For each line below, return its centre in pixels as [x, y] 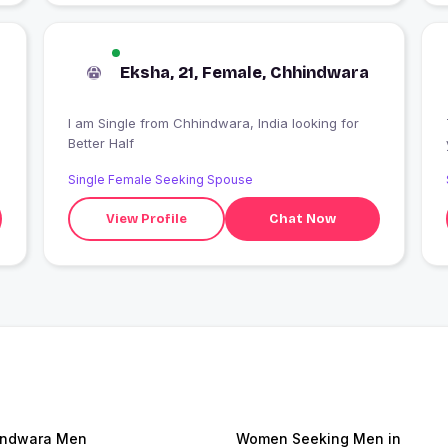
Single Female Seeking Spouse [160, 180]
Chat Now [303, 218]
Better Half [100, 143]
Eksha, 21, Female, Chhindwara [244, 73]
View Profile [147, 218]
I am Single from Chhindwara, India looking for [103, 123]
